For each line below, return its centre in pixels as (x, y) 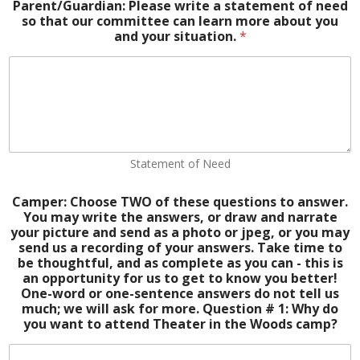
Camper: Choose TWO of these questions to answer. (180, 202)
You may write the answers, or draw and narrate (180, 217)
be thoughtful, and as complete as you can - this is (180, 263)
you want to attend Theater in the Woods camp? (180, 324)
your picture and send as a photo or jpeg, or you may (180, 233)
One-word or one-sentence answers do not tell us (180, 294)
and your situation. (176, 36)
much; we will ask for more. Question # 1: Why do (180, 309)
